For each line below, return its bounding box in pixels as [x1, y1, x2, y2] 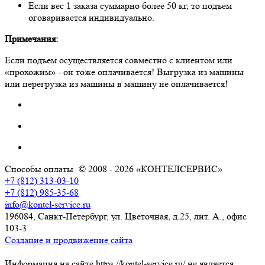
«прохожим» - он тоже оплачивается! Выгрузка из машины [5, 66, 244, 77]
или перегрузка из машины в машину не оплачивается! [5, 77, 228, 89]
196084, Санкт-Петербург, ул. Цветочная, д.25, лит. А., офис [5, 210, 247, 222]
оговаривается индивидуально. [28, 11, 154, 23]
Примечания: [5, 33, 58, 44]
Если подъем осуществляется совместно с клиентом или [5, 54, 232, 66]
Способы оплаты [5, 163, 73, 174]
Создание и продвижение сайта [5, 234, 132, 245]
